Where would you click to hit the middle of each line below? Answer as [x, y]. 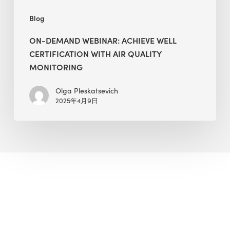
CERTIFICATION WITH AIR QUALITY [95, 54]
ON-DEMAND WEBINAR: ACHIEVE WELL [102, 40]
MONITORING [56, 67]
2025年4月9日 [76, 101]
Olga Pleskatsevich [87, 91]
